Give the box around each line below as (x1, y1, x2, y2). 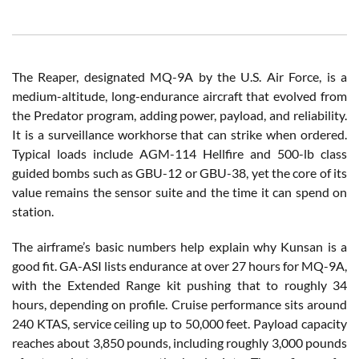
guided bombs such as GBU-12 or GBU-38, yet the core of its (12, 164, 347, 180)
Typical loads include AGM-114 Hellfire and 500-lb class (12, 145, 347, 161)
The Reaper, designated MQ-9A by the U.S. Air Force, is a (12, 68, 347, 84)
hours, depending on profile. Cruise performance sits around (12, 296, 347, 312)
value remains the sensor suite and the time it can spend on (12, 184, 347, 200)
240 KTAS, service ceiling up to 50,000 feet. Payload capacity (12, 315, 347, 331)
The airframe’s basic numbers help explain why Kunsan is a (12, 238, 347, 254)
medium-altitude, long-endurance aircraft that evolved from (12, 87, 347, 103)
